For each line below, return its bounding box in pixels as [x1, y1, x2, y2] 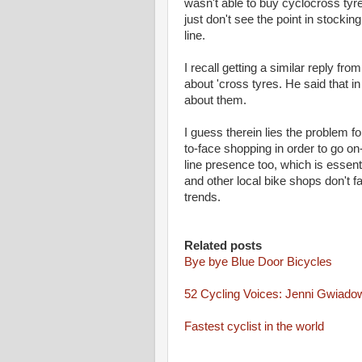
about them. [184, 93, 250, 107]
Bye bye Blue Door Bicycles [184, 255, 335, 268]
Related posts [184, 238, 262, 252]
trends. [184, 190, 221, 204]
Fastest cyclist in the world [184, 319, 324, 333]
